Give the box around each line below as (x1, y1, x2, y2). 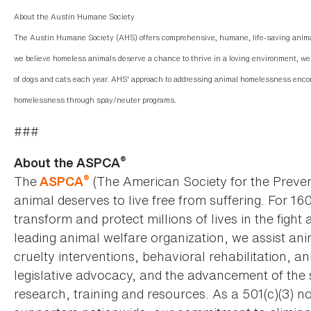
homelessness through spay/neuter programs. (14, 94, 176, 106)
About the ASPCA (14, 154, 120, 172)
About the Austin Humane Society (14, 11, 135, 23)
